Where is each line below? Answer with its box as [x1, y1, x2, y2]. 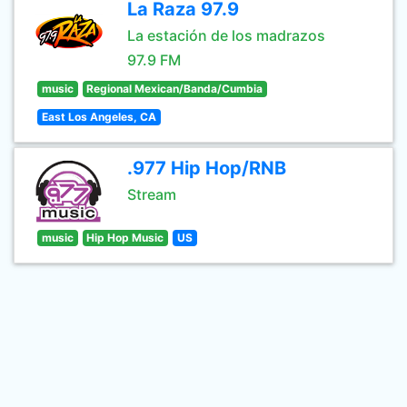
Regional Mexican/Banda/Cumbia [86, 82, 263, 95]
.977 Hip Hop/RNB [127, 157, 286, 179]
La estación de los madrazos [127, 26, 325, 45]
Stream [127, 185, 176, 203]
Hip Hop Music [86, 231, 164, 244]
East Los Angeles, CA [41, 110, 156, 124]
